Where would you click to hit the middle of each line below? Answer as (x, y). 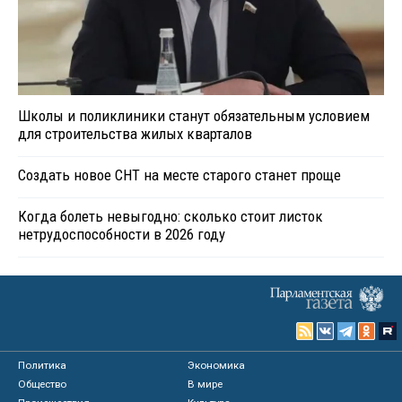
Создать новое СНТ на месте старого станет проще (179, 175)
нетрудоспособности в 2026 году (122, 234)
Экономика (217, 365)
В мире (205, 384)
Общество (42, 384)
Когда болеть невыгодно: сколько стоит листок (170, 216)
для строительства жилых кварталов (135, 133)
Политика (42, 365)
